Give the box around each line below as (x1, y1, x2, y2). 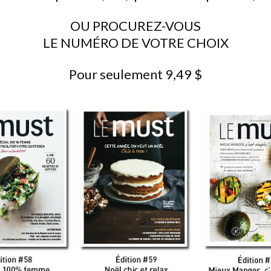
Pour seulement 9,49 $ (69, 66, 202, 82)
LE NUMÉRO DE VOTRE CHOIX (42, 34, 229, 51)
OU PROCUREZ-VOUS (70, 18, 201, 34)
